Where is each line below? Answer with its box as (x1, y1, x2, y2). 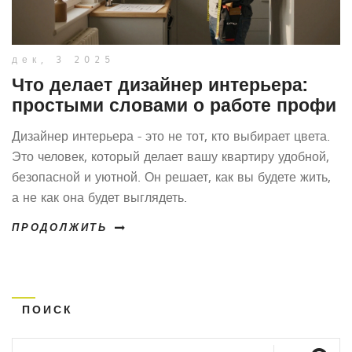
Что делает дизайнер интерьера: (12, 69, 308, 97)
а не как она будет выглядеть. (12, 186, 187, 206)
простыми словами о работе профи (12, 90, 336, 118)
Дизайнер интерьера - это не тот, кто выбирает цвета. (12, 125, 330, 145)
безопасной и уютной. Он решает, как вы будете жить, (12, 166, 331, 185)
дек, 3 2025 (12, 51, 115, 66)
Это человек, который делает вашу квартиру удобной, (12, 145, 329, 165)
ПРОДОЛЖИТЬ (12, 222, 108, 233)
